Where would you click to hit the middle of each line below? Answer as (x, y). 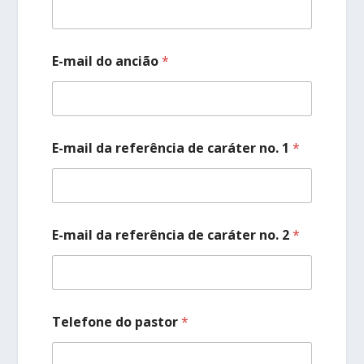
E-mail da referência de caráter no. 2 (173, 234)
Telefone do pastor (117, 321)
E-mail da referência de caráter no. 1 (173, 147)
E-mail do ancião (107, 61)
